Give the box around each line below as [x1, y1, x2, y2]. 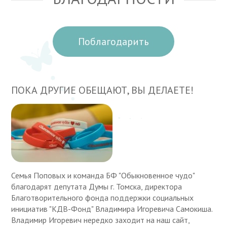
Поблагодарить [78, 35, 149, 49]
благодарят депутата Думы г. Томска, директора [11, 181, 182, 192]
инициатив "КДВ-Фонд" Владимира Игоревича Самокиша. [11, 203, 213, 214]
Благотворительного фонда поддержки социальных [11, 192, 194, 203]
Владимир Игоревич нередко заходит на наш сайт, [11, 214, 190, 225]
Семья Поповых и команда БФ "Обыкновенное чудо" [11, 170, 195, 180]
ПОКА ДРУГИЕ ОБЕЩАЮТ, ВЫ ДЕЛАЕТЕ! [11, 84, 194, 97]
